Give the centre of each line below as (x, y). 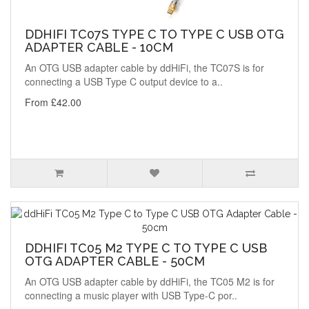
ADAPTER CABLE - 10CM (99, 48)
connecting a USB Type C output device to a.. (124, 82)
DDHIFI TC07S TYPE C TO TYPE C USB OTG (154, 34)
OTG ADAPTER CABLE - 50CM (115, 261)
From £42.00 (53, 102)
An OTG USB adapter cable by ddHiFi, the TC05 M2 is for (150, 282)
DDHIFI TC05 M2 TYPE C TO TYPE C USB (146, 248)
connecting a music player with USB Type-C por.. (131, 296)
